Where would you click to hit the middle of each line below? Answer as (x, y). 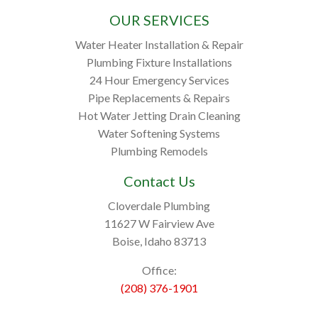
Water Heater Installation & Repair (159, 45)
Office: (159, 270)
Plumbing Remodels (159, 151)
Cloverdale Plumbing (159, 206)
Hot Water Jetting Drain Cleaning (159, 116)
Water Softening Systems (159, 133)
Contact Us (159, 181)
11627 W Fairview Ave (159, 224)
